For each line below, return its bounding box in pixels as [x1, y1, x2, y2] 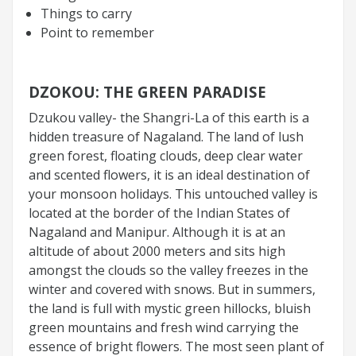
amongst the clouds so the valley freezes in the [29, 261, 308, 279]
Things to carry [41, 4, 132, 22]
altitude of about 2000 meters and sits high [29, 242, 285, 260]
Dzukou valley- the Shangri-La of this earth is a [29, 108, 309, 126]
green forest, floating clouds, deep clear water [29, 146, 303, 164]
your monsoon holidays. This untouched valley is [29, 184, 318, 203]
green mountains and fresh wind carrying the [29, 318, 299, 336]
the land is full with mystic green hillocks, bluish [29, 299, 311, 317]
